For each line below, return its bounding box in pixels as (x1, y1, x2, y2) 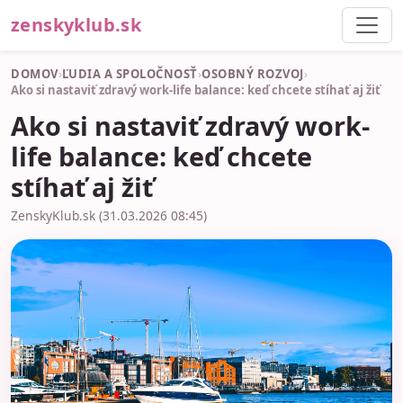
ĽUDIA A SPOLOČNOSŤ (61, 66, 198, 82)
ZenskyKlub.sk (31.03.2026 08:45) (11, 206, 207, 224)
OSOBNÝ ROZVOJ (201, 66, 304, 82)
